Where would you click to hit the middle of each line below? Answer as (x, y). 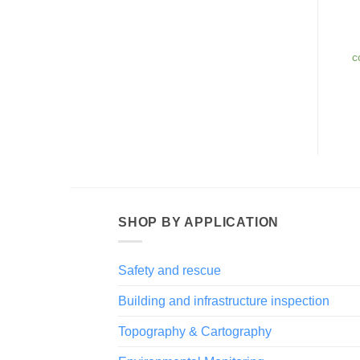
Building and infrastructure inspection (224, 301)
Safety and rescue (170, 271)
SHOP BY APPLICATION (199, 222)
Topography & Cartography (195, 332)
